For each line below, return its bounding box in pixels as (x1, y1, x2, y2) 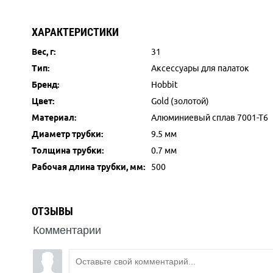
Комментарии (33, 221, 101, 237)
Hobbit (151, 80, 178, 90)
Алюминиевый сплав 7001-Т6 (151, 113, 268, 122)
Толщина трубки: (32, 146, 104, 155)
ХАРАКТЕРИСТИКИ (32, 26, 119, 38)
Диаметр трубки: (32, 129, 103, 139)
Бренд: (32, 80, 59, 90)
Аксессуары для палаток (151, 63, 249, 73)
